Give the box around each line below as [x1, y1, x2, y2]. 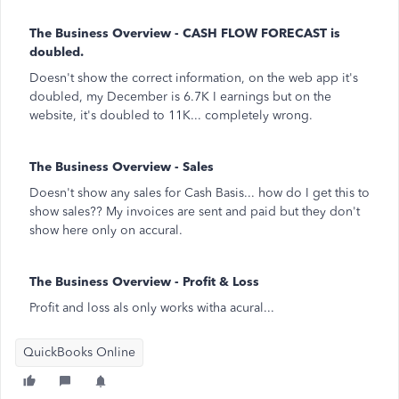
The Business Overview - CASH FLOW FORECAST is [29, 26, 340, 41]
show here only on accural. [29, 223, 183, 238]
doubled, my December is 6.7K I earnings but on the [29, 89, 331, 104]
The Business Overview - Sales [29, 159, 214, 175]
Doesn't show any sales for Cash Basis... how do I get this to [29, 185, 370, 200]
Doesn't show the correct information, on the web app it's [29, 70, 358, 85]
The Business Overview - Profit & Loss [29, 274, 259, 289]
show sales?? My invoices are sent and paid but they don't [29, 204, 360, 219]
